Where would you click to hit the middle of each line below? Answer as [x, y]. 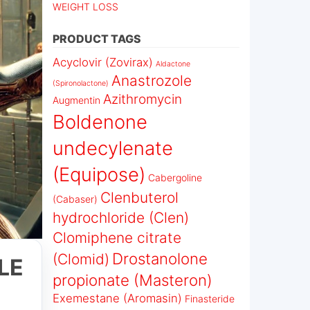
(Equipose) [99, 174]
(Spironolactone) [81, 83]
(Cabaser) [75, 199]
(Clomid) [81, 259]
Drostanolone [160, 258]
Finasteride [210, 299]
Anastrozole [152, 81]
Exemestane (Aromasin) [117, 298]
